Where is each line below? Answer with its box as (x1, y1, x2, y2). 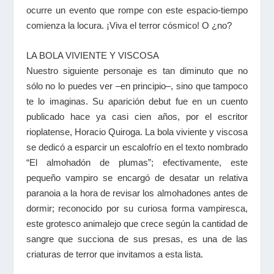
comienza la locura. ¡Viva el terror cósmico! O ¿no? (26, 20, 232, 31)
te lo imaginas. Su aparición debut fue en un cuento (26, 96, 248, 106)
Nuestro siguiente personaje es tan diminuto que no (26, 65, 248, 76)
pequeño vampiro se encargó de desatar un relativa (26, 172, 248, 183)
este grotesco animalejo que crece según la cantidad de (26, 218, 248, 229)
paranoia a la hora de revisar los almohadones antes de (26, 188, 248, 198)
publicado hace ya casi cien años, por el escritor (26, 111, 248, 122)
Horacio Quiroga (74, 127, 140, 137)
